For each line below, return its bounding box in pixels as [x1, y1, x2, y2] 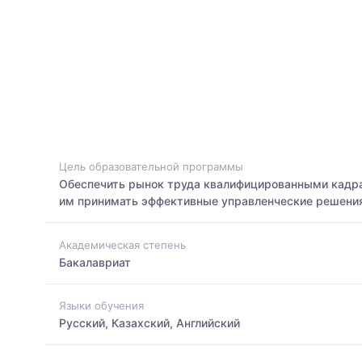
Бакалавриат [59, 255, 131, 269]
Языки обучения [59, 298, 144, 312]
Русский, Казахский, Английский [59, 315, 240, 330]
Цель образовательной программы [59, 160, 243, 174]
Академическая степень [59, 238, 186, 251]
